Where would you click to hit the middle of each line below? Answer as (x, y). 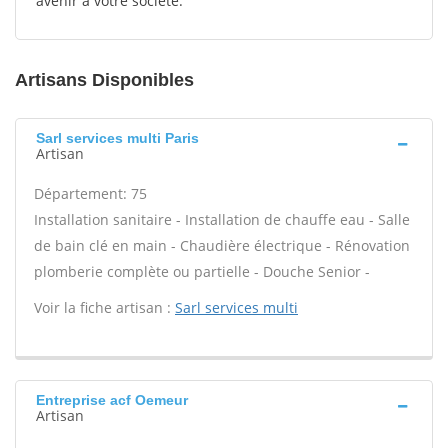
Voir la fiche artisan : (104, 307)
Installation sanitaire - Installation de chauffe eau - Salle (222, 219)
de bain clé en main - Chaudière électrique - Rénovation (222, 245)
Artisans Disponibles (104, 80)
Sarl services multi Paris (117, 138)
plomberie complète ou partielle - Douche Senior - (202, 271)
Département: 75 (90, 193)
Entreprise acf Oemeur (112, 400)
